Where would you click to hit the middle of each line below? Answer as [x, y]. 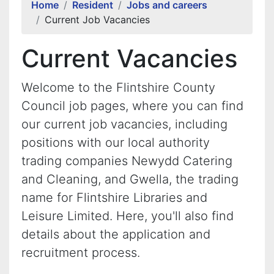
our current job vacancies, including [124, 124]
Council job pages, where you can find [132, 106]
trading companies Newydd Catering [127, 161]
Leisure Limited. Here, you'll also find [128, 216]
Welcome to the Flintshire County [118, 87]
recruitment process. [81, 253]
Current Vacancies [129, 58]
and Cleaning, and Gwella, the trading [130, 179]
